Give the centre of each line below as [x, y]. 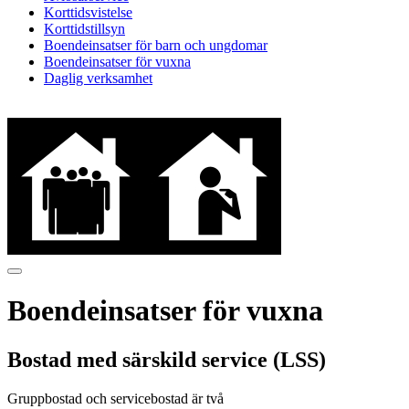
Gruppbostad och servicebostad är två [115, 398]
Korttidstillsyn [84, 29]
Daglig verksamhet [98, 78]
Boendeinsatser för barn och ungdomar [156, 45]
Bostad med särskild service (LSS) [167, 359]
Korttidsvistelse [88, 12]
